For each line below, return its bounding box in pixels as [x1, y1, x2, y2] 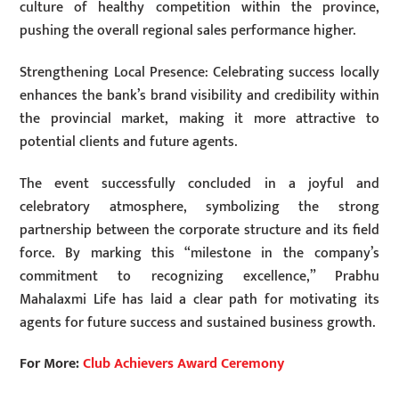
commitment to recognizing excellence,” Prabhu [20, 264, 379, 289]
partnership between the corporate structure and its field [20, 217, 379, 242]
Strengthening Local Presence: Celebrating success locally [20, 60, 379, 85]
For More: [20, 352, 84, 377]
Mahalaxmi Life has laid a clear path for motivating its [20, 287, 379, 312]
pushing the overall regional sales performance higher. [20, 18, 356, 43]
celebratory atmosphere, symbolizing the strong [20, 194, 379, 219]
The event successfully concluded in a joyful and [20, 171, 379, 196]
